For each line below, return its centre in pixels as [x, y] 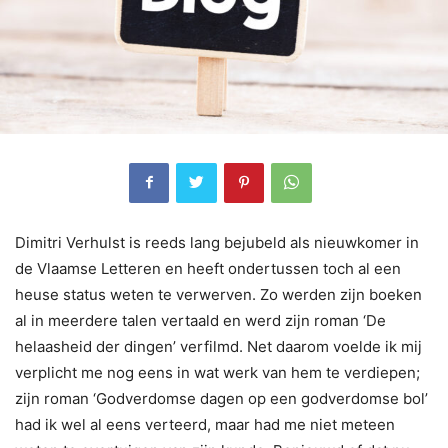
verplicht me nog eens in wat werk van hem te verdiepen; [217, 372]
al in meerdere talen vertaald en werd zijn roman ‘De [200, 320]
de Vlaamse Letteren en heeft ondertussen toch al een [208, 268]
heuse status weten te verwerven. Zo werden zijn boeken [218, 294]
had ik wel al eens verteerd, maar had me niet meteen [205, 424]
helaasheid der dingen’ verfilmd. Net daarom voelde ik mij [218, 346]
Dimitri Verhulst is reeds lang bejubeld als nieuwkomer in [217, 242]
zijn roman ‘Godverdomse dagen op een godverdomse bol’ [221, 398]
